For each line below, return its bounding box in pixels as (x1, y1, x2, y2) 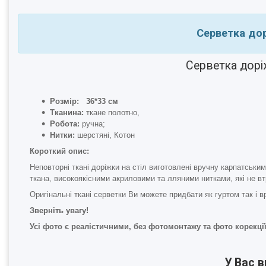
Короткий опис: (30, 147, 91, 156)
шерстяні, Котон (77, 131, 137, 140)
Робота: (50, 119, 80, 129)
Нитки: (50, 131, 77, 140)
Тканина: (50, 108, 84, 118)
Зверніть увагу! (30, 206, 88, 216)
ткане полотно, (84, 108, 142, 118)
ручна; (80, 119, 105, 129)
